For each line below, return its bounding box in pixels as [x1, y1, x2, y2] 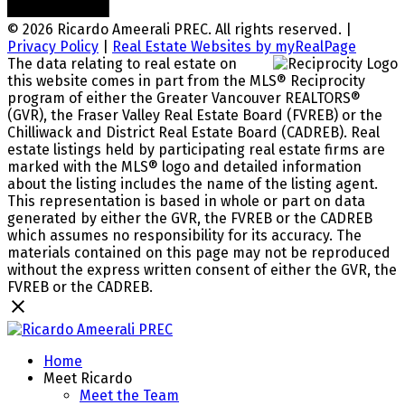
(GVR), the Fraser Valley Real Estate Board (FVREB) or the [7, 106, 382, 124]
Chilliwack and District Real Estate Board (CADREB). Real [7, 123, 380, 141]
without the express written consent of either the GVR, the [7, 260, 397, 278]
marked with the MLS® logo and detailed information [7, 157, 362, 175]
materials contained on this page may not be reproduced [7, 243, 391, 261]
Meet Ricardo [43, 369, 132, 387]
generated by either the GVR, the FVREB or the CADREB [7, 209, 372, 227]
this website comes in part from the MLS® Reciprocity [7, 71, 365, 89]
